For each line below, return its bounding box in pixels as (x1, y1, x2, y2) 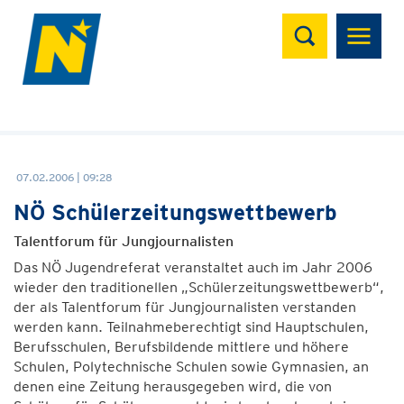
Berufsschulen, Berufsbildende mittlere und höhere (14, 338, 349, 355)
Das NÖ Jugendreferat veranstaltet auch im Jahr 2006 (14, 259, 372, 276)
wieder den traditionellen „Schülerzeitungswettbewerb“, (14, 279, 384, 296)
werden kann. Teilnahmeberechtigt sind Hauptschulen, (14, 318, 369, 335)
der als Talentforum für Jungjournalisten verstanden (14, 298, 356, 316)
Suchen (281, 10, 354, 36)
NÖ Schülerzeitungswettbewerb (14, 199, 336, 225)
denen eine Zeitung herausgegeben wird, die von (14, 378, 332, 395)
